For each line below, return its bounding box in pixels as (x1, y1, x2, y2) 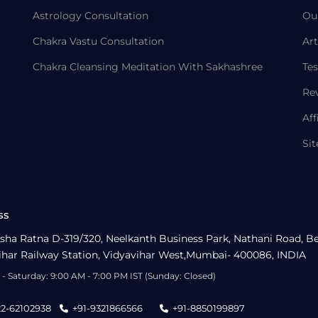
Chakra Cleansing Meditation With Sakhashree (33, 60, 263, 73)
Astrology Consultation (33, 9, 148, 22)
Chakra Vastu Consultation (33, 35, 164, 48)
